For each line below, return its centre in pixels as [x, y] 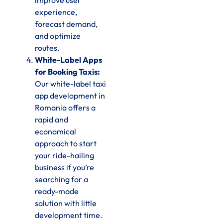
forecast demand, [66, 24]
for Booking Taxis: [67, 72]
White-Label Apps [68, 60]
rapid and [52, 120]
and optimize [58, 36]
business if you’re [64, 167]
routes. [47, 48]
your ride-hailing [64, 156]
